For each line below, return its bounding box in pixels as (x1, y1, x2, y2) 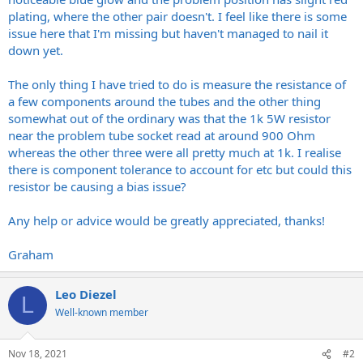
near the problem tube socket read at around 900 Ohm (8, 126, 315, 143)
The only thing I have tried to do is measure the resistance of (8, 75, 346, 92)
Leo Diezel (55, 285, 117, 302)
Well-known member (55, 305, 148, 319)
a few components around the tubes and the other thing (8, 92, 321, 109)
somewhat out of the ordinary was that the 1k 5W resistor (8, 109, 331, 126)
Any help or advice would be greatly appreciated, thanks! (8, 211, 325, 228)
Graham (8, 246, 53, 263)
